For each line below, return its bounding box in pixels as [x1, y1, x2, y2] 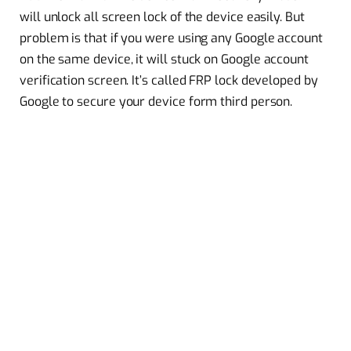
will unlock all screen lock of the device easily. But [20, 8, 305, 25]
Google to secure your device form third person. [20, 92, 293, 110]
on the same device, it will [20, 50, 171, 67]
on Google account [201, 50, 309, 67]
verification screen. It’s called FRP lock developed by [20, 71, 318, 89]
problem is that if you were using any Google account [20, 29, 323, 46]
